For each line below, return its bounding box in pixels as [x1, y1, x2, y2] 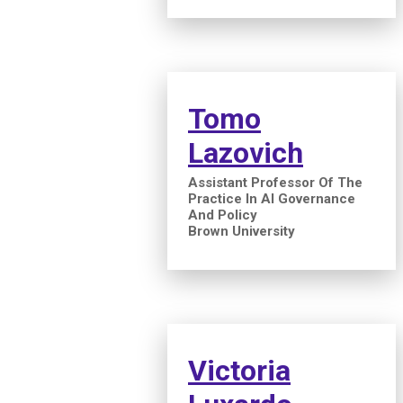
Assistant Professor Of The [188, 174, 363, 191]
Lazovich [188, 135, 303, 170]
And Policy [188, 206, 257, 223]
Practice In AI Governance [188, 190, 355, 207]
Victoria [188, 353, 291, 388]
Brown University [188, 222, 295, 239]
